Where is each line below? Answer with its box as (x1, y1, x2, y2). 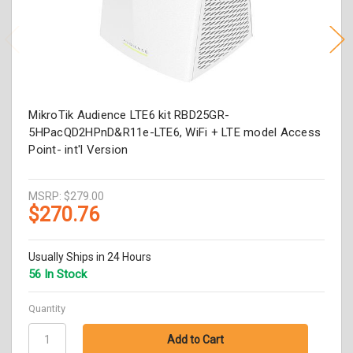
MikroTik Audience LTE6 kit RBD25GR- (28, 108, 230, 123)
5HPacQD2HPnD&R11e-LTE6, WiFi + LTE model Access (28, 125, 321, 140)
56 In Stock (28, 267, 87, 282)
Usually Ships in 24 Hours (28, 251, 152, 264)
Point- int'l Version (28, 143, 128, 158)
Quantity (28, 303, 66, 315)
